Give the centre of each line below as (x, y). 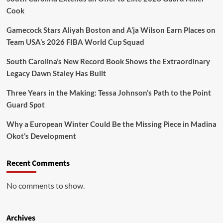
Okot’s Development (41, 136)
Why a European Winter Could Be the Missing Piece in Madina (111, 124)
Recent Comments (38, 163)
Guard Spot (25, 105)
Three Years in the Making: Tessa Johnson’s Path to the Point (109, 93)
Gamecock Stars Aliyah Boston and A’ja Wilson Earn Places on (111, 30)
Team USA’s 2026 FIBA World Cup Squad (75, 42)
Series (50, 6)
